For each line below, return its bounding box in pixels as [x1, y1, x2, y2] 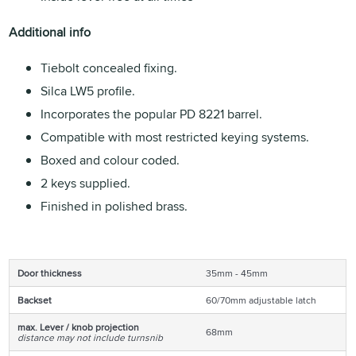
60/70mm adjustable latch [206, 292, 317, 307]
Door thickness [17, 265, 83, 280]
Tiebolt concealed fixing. [41, 58, 178, 77]
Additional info [9, 22, 91, 41]
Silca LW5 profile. [41, 81, 136, 100]
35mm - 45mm [206, 265, 269, 280]
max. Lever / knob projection [17, 319, 140, 334]
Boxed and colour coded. [41, 150, 180, 169]
